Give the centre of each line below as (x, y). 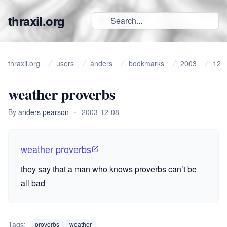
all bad (33, 183)
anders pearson (44, 112)
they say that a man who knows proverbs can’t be (109, 169)
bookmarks (146, 63)
